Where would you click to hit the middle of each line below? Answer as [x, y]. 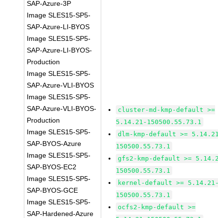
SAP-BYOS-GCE [53, 190]
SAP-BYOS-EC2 [52, 167]
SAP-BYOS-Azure [54, 144]
